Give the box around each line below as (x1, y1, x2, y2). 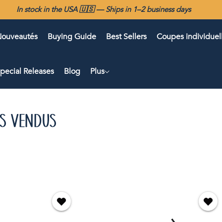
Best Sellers (106, 31, 147, 42)
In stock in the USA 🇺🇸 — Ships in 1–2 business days (16, 4, 191, 14)
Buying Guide (48, 31, 96, 42)
